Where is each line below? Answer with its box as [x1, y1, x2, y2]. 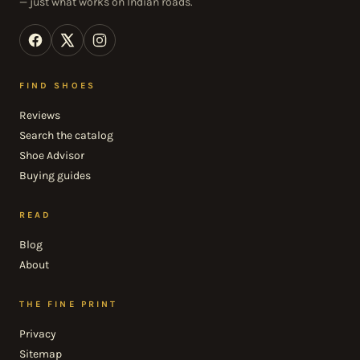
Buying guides [19, 168, 91, 182]
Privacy [19, 326, 56, 341]
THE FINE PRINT [19, 298, 118, 309]
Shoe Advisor [19, 148, 84, 162]
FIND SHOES [19, 80, 96, 91]
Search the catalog [19, 128, 113, 142]
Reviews [19, 108, 60, 122]
